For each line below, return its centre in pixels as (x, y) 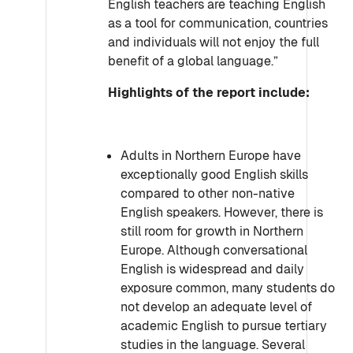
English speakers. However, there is (222, 212)
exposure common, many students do (228, 288)
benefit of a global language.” (193, 61)
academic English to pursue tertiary (224, 326)
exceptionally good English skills (214, 175)
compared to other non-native (208, 193)
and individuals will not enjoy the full (214, 42)
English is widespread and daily (212, 269)
